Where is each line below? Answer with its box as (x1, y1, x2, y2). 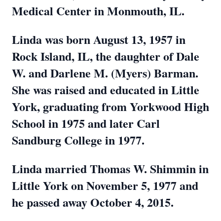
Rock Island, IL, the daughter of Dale (12, 47, 199, 65)
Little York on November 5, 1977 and (12, 177, 198, 194)
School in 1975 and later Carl (12, 114, 160, 132)
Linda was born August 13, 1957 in (12, 31, 185, 48)
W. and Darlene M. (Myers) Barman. (12, 64, 198, 81)
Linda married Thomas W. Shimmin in (12, 160, 209, 177)
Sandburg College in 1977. (12, 131, 148, 148)
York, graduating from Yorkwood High (12, 98, 209, 115)
